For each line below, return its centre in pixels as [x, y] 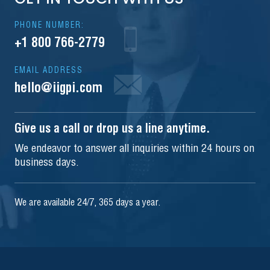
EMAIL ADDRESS [49, 71]
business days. [47, 162]
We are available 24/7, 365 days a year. [87, 203]
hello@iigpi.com [58, 89]
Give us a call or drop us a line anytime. [112, 129]
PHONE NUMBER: [49, 25]
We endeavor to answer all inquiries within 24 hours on [134, 149]
